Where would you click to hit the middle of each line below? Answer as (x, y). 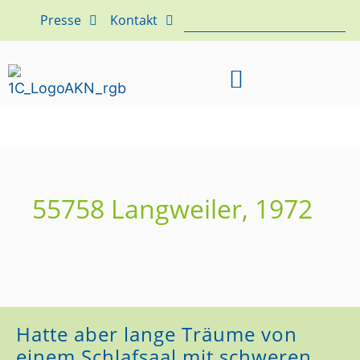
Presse (61, 20)
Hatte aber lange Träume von (157, 334)
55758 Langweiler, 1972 (172, 209)
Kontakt (134, 20)
